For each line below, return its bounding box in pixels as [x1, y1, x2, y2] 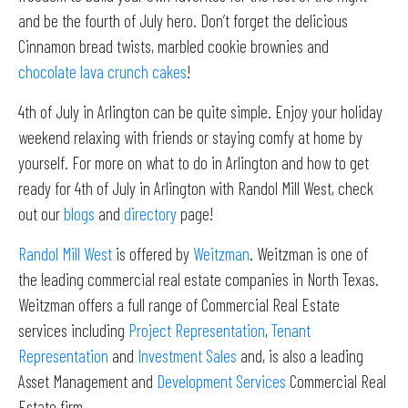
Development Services [157, 370, 286, 392]
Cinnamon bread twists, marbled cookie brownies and [18, 35, 329, 56]
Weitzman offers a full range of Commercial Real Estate [18, 293, 340, 315]
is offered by [112, 242, 193, 264]
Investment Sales [138, 344, 240, 366]
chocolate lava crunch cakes [18, 60, 187, 82]
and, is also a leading [240, 344, 363, 366]
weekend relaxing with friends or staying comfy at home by [18, 126, 362, 148]
